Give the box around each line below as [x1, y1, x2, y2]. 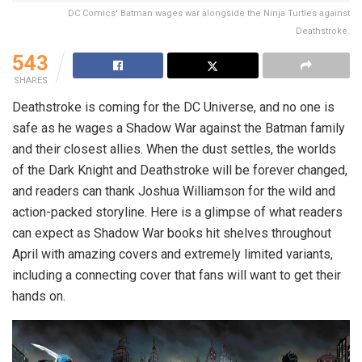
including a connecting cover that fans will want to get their [12, 267, 341, 283]
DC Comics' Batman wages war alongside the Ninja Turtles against [68, 7, 350, 19]
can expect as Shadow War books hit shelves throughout [12, 225, 331, 241]
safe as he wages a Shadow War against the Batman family [12, 120, 345, 136]
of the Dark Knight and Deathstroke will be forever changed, [12, 162, 347, 178]
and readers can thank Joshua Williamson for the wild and [12, 183, 335, 199]
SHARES [13, 74, 48, 86]
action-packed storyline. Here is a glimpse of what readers [12, 204, 343, 220]
